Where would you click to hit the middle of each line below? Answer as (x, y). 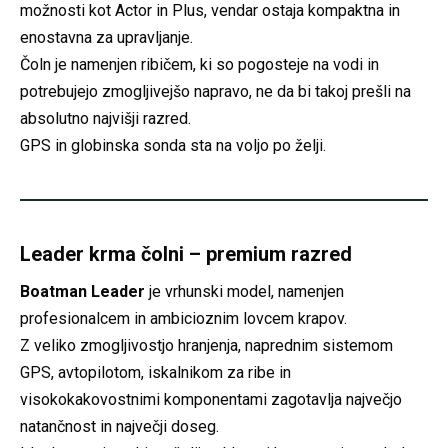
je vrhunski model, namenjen (244, 291)
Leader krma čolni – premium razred (186, 253)
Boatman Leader (82, 291)
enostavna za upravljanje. (106, 37)
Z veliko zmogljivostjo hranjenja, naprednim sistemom (206, 345)
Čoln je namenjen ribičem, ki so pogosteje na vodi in (199, 64)
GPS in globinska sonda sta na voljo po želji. (173, 145)
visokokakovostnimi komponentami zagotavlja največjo (211, 399)
